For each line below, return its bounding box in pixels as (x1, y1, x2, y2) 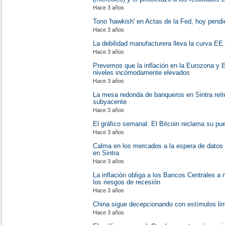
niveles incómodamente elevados (93, 69, 190, 76)
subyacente (93, 98, 127, 105)
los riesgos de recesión (93, 178, 160, 186)
